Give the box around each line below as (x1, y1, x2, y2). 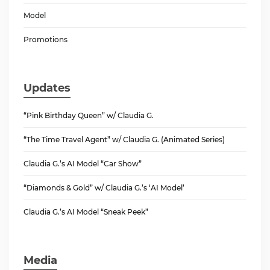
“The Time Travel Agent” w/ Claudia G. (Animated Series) (24, 135, 225, 145)
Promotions (24, 35, 67, 45)
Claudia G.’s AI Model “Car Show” (24, 159, 142, 169)
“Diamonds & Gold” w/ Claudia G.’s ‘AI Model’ (24, 183, 184, 193)
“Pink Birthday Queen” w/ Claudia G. (24, 111, 154, 121)
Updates (24, 81, 71, 95)
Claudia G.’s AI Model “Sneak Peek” (24, 207, 148, 217)
